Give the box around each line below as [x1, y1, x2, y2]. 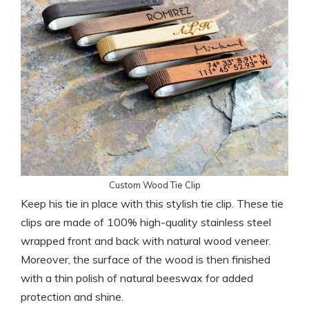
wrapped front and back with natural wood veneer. [21, 234, 271, 248]
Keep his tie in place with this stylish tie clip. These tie [21, 197, 283, 210]
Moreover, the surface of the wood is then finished [21, 252, 270, 266]
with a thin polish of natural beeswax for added [21, 271, 253, 285]
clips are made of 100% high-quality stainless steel [21, 215, 271, 229]
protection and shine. [21, 290, 123, 303]
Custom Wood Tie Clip [108, 179, 201, 190]
